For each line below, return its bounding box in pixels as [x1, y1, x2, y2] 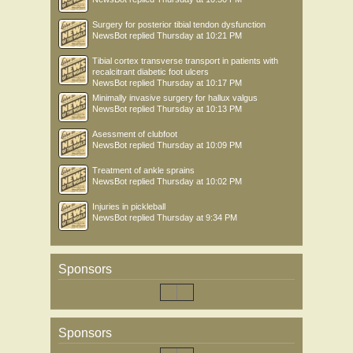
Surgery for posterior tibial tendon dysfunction [92, 20, 266, 30]
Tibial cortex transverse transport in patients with [92, 56, 278, 66]
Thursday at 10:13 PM [157, 104, 242, 114]
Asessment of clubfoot [92, 129, 177, 139]
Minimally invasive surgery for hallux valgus [92, 93, 258, 103]
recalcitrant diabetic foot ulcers [92, 67, 209, 77]
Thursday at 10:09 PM [157, 140, 242, 150]
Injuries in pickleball [92, 202, 165, 212]
